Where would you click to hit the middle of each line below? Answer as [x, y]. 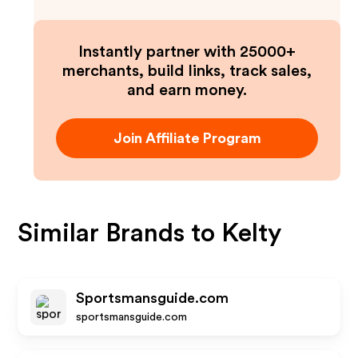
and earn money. [187, 90]
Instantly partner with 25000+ [187, 52]
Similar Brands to [120, 233]
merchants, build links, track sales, [187, 71]
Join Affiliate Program [187, 138]
